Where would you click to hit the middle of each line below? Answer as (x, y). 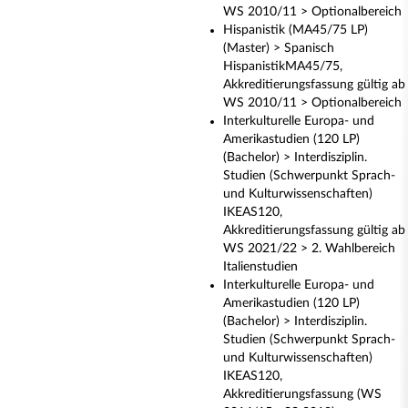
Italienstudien (260, 267)
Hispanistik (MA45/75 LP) (296, 30)
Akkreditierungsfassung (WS (302, 394)
